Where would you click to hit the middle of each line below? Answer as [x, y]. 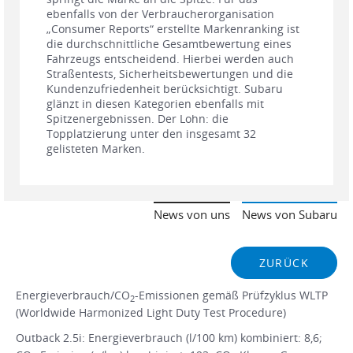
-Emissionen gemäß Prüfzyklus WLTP [231, 295]
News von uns [192, 215]
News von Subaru [290, 215]
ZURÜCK [284, 263]
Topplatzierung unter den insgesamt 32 [151, 134]
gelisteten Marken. [96, 149]
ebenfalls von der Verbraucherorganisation [160, 14]
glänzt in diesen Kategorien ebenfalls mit [155, 104]
